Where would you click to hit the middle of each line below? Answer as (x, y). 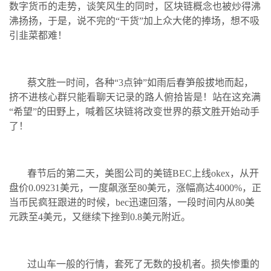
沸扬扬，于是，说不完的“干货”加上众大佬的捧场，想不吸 (134, 21)
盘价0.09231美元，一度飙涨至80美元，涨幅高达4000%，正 (135, 188)
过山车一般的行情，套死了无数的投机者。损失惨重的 (143, 264)
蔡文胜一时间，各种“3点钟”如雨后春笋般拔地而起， (140, 82)
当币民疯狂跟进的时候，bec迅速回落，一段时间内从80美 (132, 202)
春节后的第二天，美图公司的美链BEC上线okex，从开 (143, 173)
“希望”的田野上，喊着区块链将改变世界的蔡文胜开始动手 (134, 111)
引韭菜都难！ (38, 35)
